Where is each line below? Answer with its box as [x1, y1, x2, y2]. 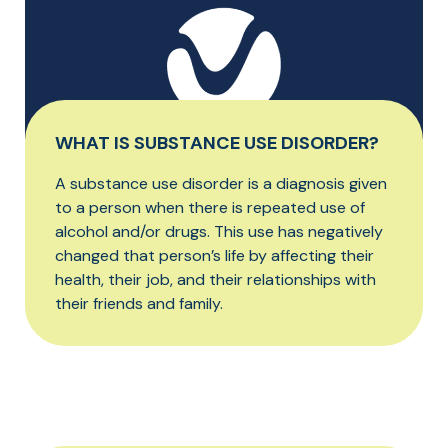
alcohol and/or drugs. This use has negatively [55, 220, 383, 242]
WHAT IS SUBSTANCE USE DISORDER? [55, 130, 379, 155]
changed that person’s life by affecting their [55, 244, 374, 266]
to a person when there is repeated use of [55, 196, 365, 218]
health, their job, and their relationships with [55, 268, 376, 290]
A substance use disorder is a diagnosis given [55, 172, 387, 194]
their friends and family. [55, 292, 223, 314]
